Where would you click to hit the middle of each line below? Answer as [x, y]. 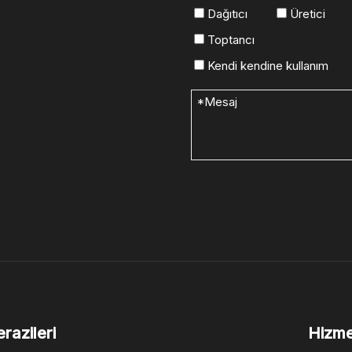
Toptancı [229, 40]
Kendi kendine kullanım [266, 66]
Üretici [306, 14]
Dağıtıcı [226, 14]
